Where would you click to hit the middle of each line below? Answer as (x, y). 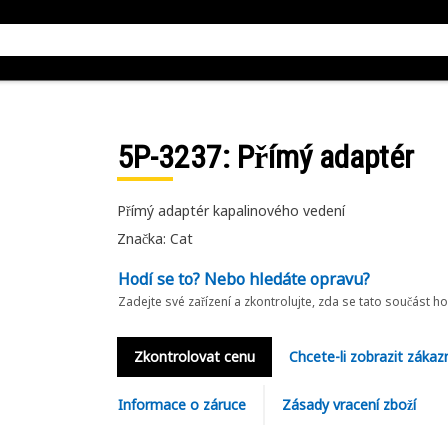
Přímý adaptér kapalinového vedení (230, 210)
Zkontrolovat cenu (194, 356)
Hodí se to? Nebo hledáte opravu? (243, 279)
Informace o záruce (181, 404)
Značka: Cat (154, 238)
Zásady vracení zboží (348, 404)
